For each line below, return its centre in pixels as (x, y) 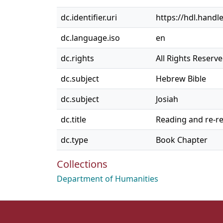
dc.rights (77, 58)
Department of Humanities (108, 179)
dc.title (73, 119)
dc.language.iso (90, 38)
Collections (82, 164)
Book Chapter (182, 140)
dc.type (74, 140)
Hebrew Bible (181, 79)
